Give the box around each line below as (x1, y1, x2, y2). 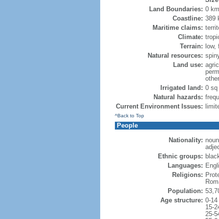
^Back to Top (114, 113, 144, 118)
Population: (167, 187, 203, 195)
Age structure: (160, 197, 203, 204)
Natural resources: (147, 52, 203, 59)
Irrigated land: (160, 84, 203, 91)
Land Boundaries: (149, 5, 203, 13)
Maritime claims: (152, 24, 203, 31)
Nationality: (168, 136, 203, 144)
